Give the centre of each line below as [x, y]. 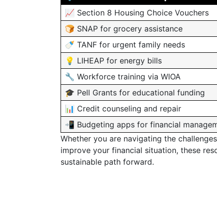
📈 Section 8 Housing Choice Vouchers [137, 13]
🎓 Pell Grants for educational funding [135, 93]
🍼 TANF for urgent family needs [125, 45]
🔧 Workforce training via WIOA [123, 77]
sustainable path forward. [107, 162]
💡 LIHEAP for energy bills [113, 61]
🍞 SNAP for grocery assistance [124, 29]
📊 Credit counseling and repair [123, 108]
